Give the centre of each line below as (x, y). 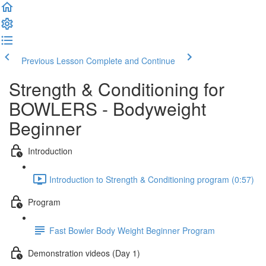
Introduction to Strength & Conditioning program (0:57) (152, 179)
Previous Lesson (53, 61)
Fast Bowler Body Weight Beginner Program (132, 230)
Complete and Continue (131, 61)
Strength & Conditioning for (117, 89)
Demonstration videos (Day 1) (84, 253)
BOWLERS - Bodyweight (107, 108)
